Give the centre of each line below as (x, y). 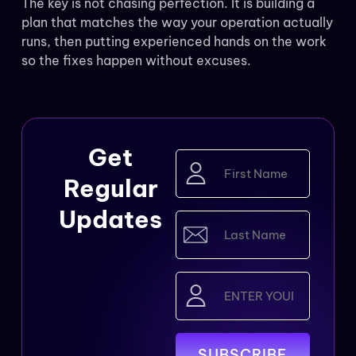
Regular (110, 189)
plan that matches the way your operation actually (177, 23)
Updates (111, 220)
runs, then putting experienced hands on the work (174, 42)
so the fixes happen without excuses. (136, 61)
